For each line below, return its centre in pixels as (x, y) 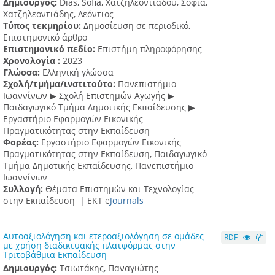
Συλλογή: (24, 189)
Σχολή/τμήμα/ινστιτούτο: (60, 84)
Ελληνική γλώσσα (78, 72)
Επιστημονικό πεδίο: (50, 49)
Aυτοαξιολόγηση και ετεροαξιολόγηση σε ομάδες (103, 236)
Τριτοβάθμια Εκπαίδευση (55, 255)
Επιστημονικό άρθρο (45, 37)
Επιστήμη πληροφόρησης (150, 49)
